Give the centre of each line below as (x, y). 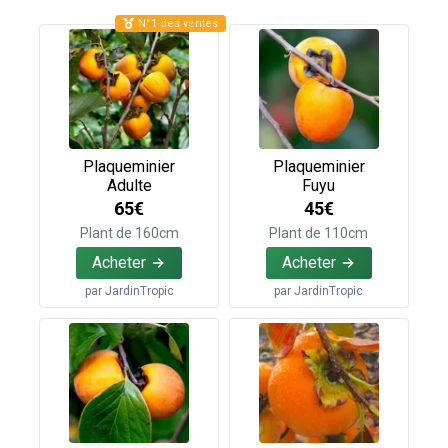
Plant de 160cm (129, 233)
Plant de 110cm (319, 233)
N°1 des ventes (178, 23)
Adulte (129, 185)
